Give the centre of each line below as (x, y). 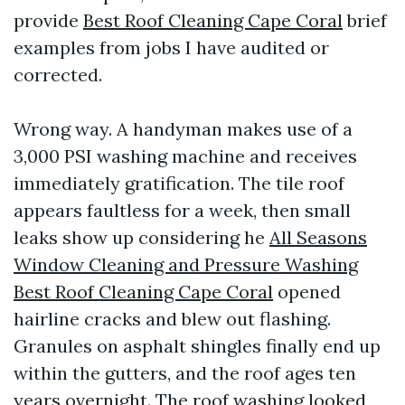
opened (307, 292)
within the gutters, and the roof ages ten (185, 373)
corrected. (58, 75)
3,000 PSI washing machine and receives (185, 156)
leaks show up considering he (141, 237)
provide (48, 20)
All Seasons (318, 237)
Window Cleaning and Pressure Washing (186, 264)
